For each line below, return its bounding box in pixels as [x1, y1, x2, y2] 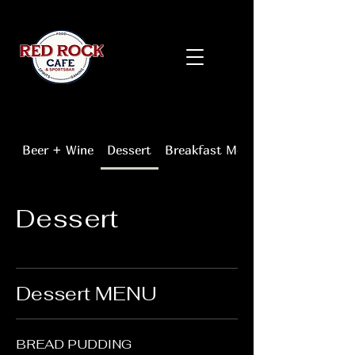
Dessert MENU [16, 281, 157, 306]
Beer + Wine [22, 142, 94, 158]
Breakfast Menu [164, 142, 258, 158]
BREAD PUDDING [16, 336, 132, 353]
